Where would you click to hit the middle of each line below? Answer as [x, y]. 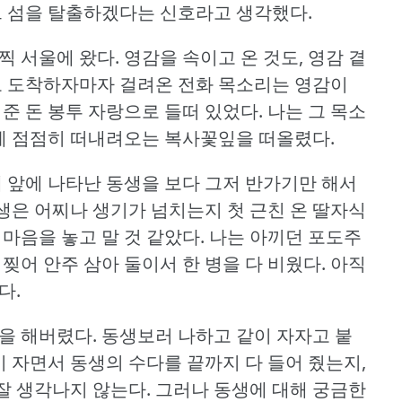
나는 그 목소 [317, 110]
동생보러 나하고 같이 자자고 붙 [227, 335]
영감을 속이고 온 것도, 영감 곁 [245, 57]
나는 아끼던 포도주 [285, 236]
